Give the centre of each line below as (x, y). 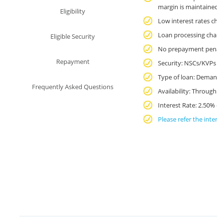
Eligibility (73, 11)
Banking (29, 54)
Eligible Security (73, 36)
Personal (31, 39)
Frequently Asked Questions (73, 87)
